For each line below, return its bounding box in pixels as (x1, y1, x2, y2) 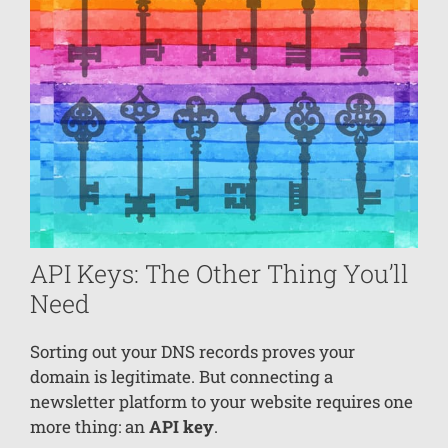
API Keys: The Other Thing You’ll (30, 256, 409, 290)
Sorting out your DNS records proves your (30, 339, 355, 363)
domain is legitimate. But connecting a (30, 364, 333, 388)
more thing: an (30, 414, 149, 438)
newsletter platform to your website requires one (30, 389, 413, 413)
